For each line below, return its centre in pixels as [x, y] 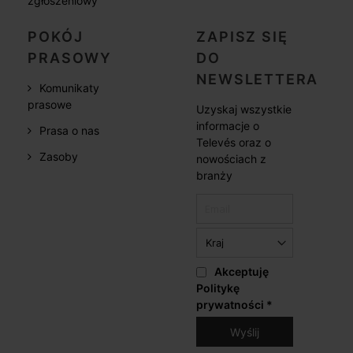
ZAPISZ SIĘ [242, 37]
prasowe [50, 105]
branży [215, 176]
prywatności [232, 305]
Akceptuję [242, 272]
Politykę [218, 288]
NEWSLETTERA [258, 80]
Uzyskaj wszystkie [244, 110]
